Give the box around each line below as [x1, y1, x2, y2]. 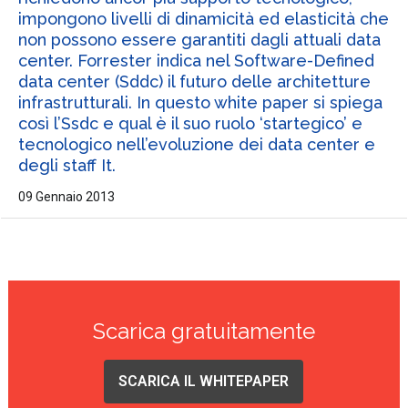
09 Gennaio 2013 [17, 189, 115, 205]
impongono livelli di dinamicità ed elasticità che [17, 9, 389, 29]
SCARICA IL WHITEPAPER [118, 372, 290, 391]
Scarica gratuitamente [92, 318, 315, 345]
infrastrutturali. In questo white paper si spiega [17, 93, 382, 113]
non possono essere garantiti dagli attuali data [17, 30, 381, 50]
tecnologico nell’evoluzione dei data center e [17, 135, 375, 155]
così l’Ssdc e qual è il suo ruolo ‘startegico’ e [17, 114, 362, 134]
